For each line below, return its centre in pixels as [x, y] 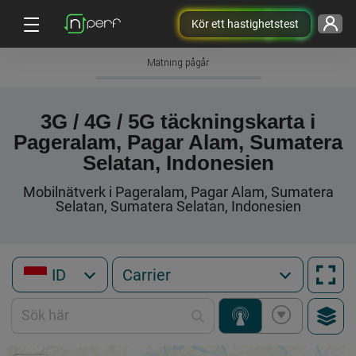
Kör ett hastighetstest [245, 23]
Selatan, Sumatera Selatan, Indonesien [178, 206]
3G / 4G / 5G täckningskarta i [178, 122]
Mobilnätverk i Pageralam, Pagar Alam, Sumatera [178, 192]
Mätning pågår [178, 63]
